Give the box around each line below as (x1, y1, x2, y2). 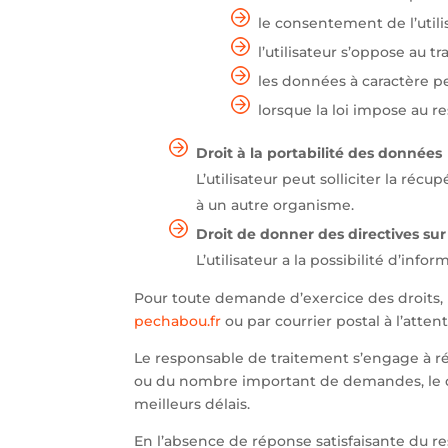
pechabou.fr (134, 311, 222, 330)
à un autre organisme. (196, 195, 355, 214)
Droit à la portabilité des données (196, 143, 443, 162)
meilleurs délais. (134, 394, 251, 413)
